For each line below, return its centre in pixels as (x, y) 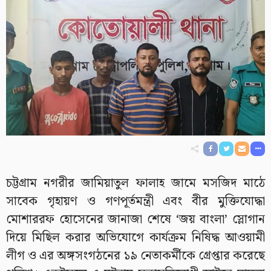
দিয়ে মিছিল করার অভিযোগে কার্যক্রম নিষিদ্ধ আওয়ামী (135, 237)
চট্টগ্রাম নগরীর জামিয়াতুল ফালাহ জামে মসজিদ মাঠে (135, 183)
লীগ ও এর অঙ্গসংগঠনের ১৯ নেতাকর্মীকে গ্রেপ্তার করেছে (135, 256)
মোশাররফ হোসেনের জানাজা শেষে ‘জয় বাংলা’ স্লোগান (135, 219)
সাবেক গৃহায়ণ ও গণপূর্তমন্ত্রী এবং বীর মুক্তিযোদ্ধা (135, 201)
